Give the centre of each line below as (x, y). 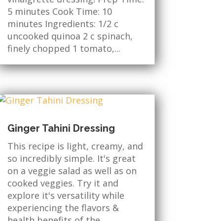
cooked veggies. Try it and (63, 183)
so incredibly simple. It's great (71, 158)
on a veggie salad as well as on (72, 170)
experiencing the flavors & (63, 207)
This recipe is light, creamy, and (75, 146)
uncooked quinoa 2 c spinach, (70, 36)
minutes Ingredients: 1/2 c (63, 24)
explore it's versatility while (66, 195)
